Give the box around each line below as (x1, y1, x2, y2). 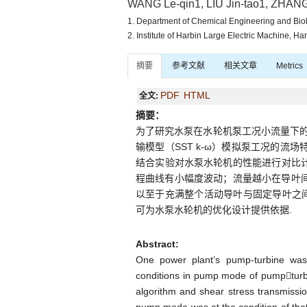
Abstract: (136, 238, 179, 249)
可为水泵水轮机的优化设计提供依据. (136, 204, 292, 215)
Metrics (276, 61, 303, 71)
